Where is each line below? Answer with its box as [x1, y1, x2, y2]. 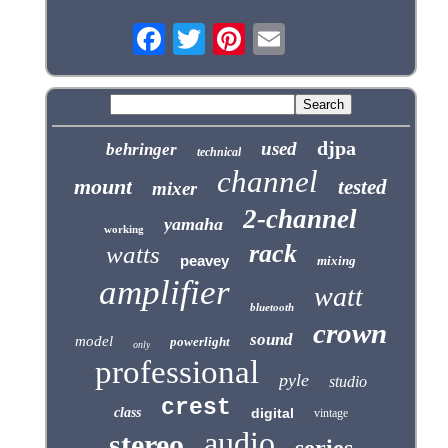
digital [250, 405, 294, 422]
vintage [313, 406, 348, 421]
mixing [316, 253, 356, 269]
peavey [179, 252, 229, 270]
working [104, 223, 145, 236]
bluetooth [249, 301, 294, 314]
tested [338, 175, 388, 200]
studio [328, 373, 367, 391]
